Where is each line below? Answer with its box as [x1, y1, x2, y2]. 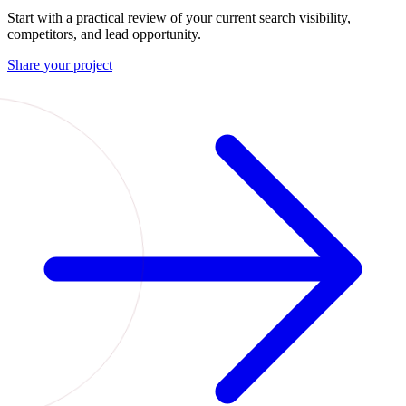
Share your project [7, 56, 112, 72]
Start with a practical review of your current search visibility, [7, 9, 351, 25]
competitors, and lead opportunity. [7, 25, 201, 42]
